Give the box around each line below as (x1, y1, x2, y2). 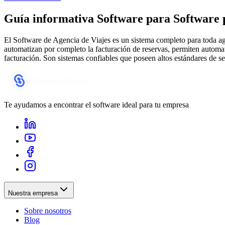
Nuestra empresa (8, 189, 58, 197)
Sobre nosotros (24, 206, 71, 215)
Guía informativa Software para (4, 12, 170, 25)
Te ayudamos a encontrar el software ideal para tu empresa (4, 100, 189, 109)
